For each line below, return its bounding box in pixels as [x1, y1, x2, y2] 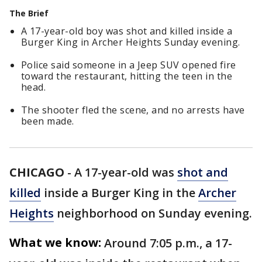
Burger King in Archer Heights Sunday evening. [21, 36, 240, 49]
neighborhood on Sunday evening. [54, 205, 252, 221]
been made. [21, 115, 74, 127]
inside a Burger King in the [41, 185, 198, 201]
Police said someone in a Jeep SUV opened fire [21, 58, 236, 71]
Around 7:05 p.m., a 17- [104, 235, 232, 251]
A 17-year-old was [74, 164, 177, 180]
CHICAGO [9, 164, 64, 180]
